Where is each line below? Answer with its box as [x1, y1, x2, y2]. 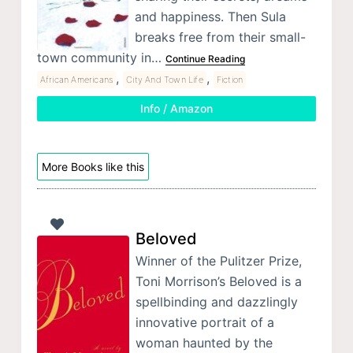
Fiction [216, 73, 243, 85]
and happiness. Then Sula [134, 8, 286, 24]
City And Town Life [126, 73, 203, 85]
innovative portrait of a [135, 314, 274, 331]
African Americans [39, 73, 113, 85]
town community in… [36, 49, 165, 65]
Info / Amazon [139, 101, 213, 115]
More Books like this [41, 159, 144, 173]
